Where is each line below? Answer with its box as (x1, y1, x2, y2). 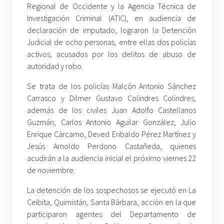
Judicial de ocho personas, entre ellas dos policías (27, 36, 196, 47)
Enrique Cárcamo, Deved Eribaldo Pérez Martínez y (27, 128, 196, 139)
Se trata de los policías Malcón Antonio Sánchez (27, 80, 196, 91)
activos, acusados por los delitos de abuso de (27, 48, 196, 59)
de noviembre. (27, 164, 75, 175)
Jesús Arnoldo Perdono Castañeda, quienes (27, 140, 196, 151)
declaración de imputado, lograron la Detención (27, 24, 196, 35)
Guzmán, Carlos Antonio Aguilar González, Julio (27, 116, 196, 127)
